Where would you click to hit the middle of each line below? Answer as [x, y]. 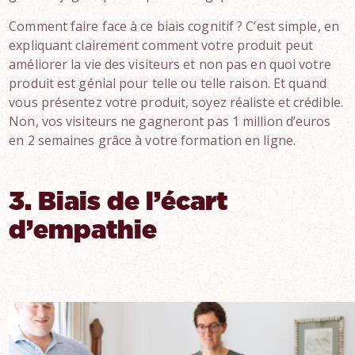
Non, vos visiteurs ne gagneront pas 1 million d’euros [170, 121]
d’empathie [83, 231]
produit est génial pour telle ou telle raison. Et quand [168, 83]
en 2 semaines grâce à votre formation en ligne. [152, 140]
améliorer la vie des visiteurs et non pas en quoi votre [170, 64]
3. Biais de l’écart [118, 202]
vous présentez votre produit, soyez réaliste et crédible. [176, 102]
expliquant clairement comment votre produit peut [161, 45]
